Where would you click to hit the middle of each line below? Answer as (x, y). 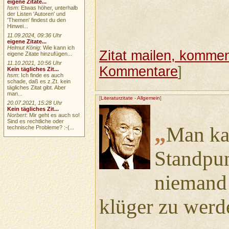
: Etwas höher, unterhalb (48, 7)
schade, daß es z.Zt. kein (39, 81)
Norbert (17, 115)
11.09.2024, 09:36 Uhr (35, 35)
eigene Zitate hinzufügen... (40, 53)
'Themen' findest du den (37, 20)
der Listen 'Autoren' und (37, 14)
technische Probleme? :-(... (41, 127)
